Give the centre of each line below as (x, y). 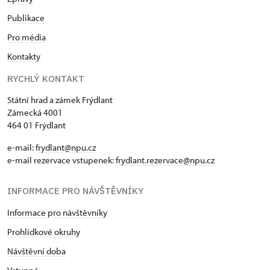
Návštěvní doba (36, 251)
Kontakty (24, 56)
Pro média (27, 37)
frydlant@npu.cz (66, 147)
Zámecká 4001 (35, 112)
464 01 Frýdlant (36, 125)
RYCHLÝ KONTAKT (46, 79)
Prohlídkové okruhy (44, 232)
